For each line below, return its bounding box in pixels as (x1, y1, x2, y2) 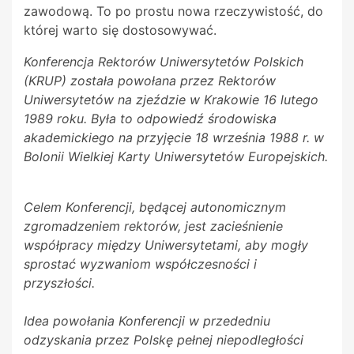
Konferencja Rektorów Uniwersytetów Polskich (24, 54, 303, 70)
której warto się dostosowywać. (24, 22, 220, 39)
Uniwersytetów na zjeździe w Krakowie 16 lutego (24, 92, 318, 108)
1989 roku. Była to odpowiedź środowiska (24, 111, 277, 127)
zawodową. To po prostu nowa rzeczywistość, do (24, 3, 323, 20)
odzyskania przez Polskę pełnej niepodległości (24, 332, 303, 348)
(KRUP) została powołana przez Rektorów (24, 73, 276, 89)
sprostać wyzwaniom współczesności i (24, 256, 257, 273)
